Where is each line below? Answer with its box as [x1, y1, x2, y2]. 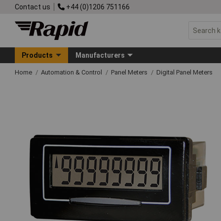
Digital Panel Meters [156, 68, 213, 76]
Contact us [15, 2, 50, 11]
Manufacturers [75, 51, 125, 59]
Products [22, 51, 53, 59]
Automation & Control [41, 68, 104, 76]
